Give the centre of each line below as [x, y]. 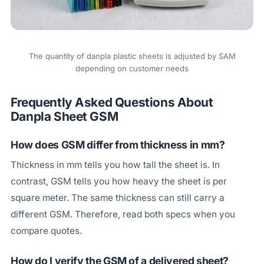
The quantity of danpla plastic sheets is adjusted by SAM [132, 56]
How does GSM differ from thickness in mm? [118, 145]
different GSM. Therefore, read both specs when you [123, 214]
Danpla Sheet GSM [64, 116]
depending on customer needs [132, 68]
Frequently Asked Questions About [112, 102]
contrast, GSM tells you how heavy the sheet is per [118, 181]
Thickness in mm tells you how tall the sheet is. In [115, 165]
